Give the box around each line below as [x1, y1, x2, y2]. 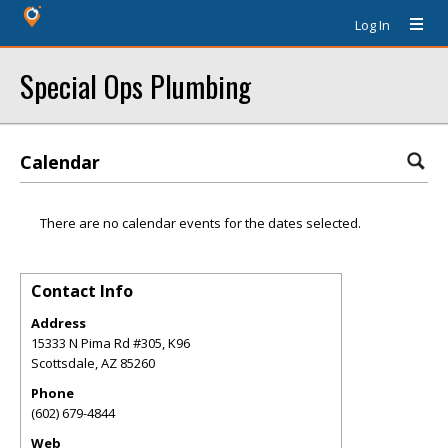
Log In [355, 16, 390, 34]
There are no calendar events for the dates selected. [40, 214, 361, 232]
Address [31, 314, 86, 332]
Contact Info [31, 280, 133, 302]
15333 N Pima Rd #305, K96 [31, 334, 190, 352]
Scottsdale [31, 354, 95, 372]
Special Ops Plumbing [20, 64, 251, 107]
